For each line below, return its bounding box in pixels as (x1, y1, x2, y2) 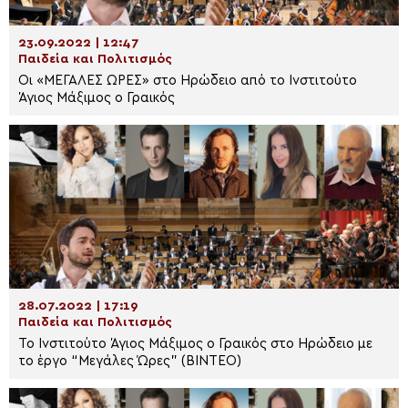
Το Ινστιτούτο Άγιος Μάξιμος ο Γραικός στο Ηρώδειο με (18, 337, 358, 351)
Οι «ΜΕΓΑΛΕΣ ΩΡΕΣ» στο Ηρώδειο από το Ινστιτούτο (18, 74, 357, 87)
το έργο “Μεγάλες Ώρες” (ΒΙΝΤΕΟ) (18, 354, 241, 368)
